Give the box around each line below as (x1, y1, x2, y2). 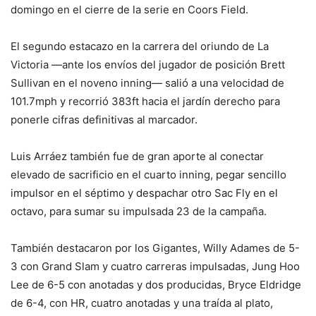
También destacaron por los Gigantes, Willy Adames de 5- (11, 241, 300, 255)
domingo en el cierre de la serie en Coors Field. (11, 2, 248, 16)
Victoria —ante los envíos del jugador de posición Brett (11, 57, 285, 71)
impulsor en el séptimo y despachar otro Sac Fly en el (11, 186, 278, 200)
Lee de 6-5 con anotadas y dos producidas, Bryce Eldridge (11, 277, 301, 291)
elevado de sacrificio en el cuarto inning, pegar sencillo (11, 167, 286, 181)
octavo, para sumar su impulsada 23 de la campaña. (11, 204, 267, 218)
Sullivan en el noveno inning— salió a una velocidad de (11, 75, 284, 90)
